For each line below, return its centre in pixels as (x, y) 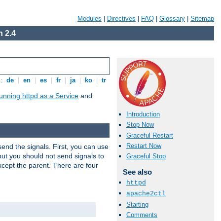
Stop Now (140, 125)
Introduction (143, 114)
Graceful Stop (146, 156)
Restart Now (144, 146)
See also (137, 172)
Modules (90, 18)
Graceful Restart (150, 135)
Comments (142, 215)
